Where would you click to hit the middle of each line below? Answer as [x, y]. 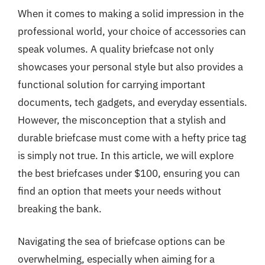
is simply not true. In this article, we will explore [126, 155]
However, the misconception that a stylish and [122, 120]
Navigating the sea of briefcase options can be [121, 241]
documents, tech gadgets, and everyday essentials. [132, 102]
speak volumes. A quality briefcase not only [116, 49]
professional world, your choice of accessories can [132, 31]
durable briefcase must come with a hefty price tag [132, 138]
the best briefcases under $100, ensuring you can [129, 173]
